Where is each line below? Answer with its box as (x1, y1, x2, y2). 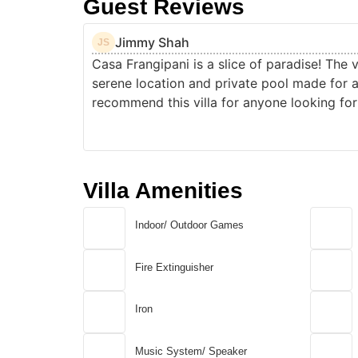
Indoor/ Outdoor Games (134, 219, 244, 232)
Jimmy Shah (115, 34, 190, 50)
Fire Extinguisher (134, 261, 213, 273)
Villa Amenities (83, 178, 244, 204)
